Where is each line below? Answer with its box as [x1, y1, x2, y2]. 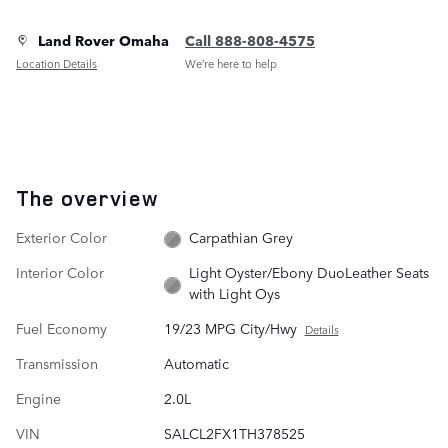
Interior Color [16, 262, 104, 283]
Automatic [163, 353, 229, 374]
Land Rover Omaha [38, 30, 169, 50]
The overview [16, 184, 158, 212]
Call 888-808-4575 [185, 30, 315, 50]
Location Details [16, 54, 97, 72]
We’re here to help [185, 54, 277, 72]
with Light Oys [189, 283, 281, 304]
